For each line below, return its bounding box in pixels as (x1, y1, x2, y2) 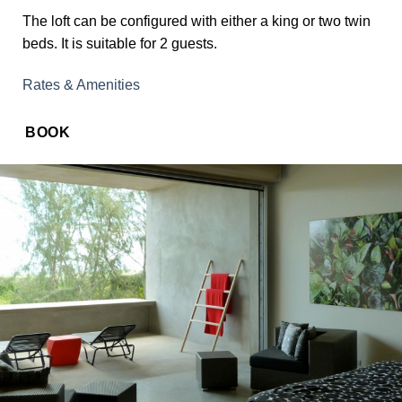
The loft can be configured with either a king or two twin (22, 13, 371, 30)
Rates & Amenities (22, 77, 140, 93)
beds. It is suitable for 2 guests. (22, 36, 217, 52)
